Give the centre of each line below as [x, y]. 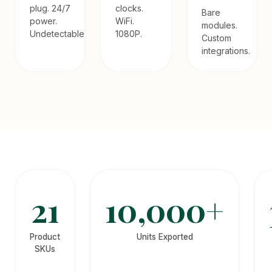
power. [43, 21]
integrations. [226, 50]
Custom [216, 38]
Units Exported [165, 236]
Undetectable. [58, 33]
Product [45, 236]
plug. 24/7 [50, 8]
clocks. [130, 8]
